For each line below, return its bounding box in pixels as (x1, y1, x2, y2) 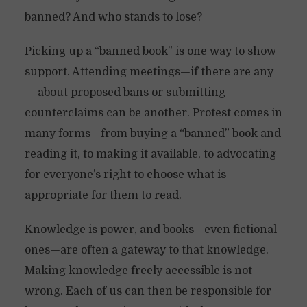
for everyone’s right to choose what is (24, 169, 226, 181)
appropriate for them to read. (24, 189, 182, 201)
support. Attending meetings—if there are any (24, 66, 273, 78)
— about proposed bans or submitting (24, 86, 225, 99)
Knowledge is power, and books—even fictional (24, 223, 277, 236)
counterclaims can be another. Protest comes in (24, 107, 282, 119)
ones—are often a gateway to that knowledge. (24, 244, 269, 256)
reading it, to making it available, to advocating (24, 148, 276, 160)
